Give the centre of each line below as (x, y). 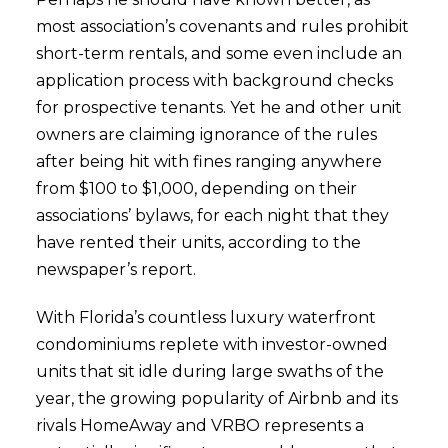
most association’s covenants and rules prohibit (222, 26)
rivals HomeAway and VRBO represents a (199, 425)
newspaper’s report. (115, 269)
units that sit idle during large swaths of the (209, 371)
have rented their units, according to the (198, 242)
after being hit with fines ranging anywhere (208, 161)
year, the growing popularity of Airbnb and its (216, 398)
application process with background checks (214, 80)
